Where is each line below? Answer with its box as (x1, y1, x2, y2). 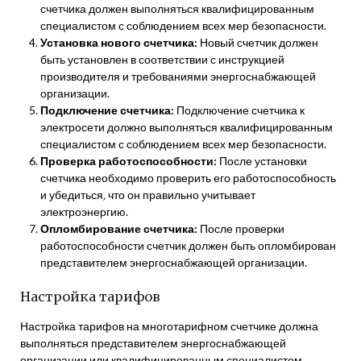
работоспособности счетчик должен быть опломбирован (40, 238, 336, 252)
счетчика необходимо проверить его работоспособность (40, 170, 336, 185)
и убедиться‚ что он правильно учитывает (40, 187, 255, 201)
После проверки (197, 221, 284, 235)
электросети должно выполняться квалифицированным (40, 119, 333, 134)
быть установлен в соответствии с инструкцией (40, 52, 284, 66)
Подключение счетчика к (174, 102, 305, 117)
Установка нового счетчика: (40, 35, 197, 49)
